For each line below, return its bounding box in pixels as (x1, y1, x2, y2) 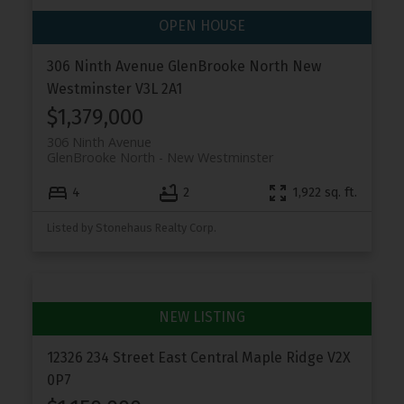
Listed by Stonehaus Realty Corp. (46, 220, 216, 234)
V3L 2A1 (134, 79, 182, 97)
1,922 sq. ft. (292, 185, 358, 201)
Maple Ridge (241, 348, 324, 366)
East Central (157, 348, 238, 366)
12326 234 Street (46, 348, 158, 366)
